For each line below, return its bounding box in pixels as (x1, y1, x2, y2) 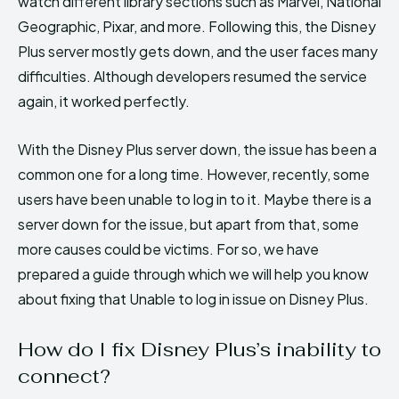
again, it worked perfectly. (18, 91, 190, 110)
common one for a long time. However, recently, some (18, 164, 370, 183)
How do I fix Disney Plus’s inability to (18, 336, 381, 362)
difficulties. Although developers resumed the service (18, 66, 367, 85)
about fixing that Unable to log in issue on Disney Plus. (18, 289, 369, 308)
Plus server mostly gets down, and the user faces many (18, 41, 378, 61)
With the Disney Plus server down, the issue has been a (18, 139, 377, 159)
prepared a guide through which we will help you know (18, 264, 369, 283)
